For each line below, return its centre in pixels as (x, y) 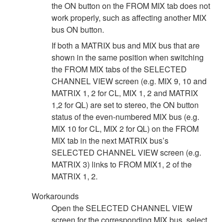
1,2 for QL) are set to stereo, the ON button (125, 105)
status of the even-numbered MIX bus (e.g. (125, 116)
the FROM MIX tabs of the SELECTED (119, 69)
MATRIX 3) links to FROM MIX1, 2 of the (122, 164)
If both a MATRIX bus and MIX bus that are (126, 45)
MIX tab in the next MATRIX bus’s (110, 140)
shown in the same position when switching (128, 57)
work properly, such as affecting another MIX (129, 17)
